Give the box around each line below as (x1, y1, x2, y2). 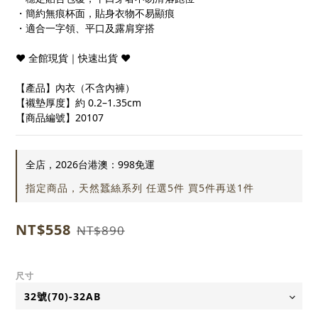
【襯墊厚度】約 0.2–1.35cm (16, 96, 141, 110)
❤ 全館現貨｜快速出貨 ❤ (16, 51, 131, 65)
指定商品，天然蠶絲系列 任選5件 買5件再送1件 (26, 181, 254, 195)
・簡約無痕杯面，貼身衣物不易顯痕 (16, 6, 175, 21)
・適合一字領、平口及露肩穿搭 (16, 21, 155, 35)
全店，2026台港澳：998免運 (26, 158, 155, 172)
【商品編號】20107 (16, 111, 104, 125)
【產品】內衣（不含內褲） (16, 81, 135, 95)
